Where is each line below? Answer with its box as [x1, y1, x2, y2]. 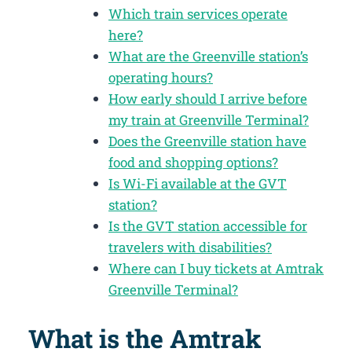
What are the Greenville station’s [108, 46, 308, 65]
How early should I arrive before [108, 89, 307, 108]
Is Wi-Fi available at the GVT [108, 174, 287, 192]
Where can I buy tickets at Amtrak [108, 258, 324, 277]
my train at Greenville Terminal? [108, 110, 309, 129]
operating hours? [108, 68, 213, 86]
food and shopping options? [108, 152, 278, 171]
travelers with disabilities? [108, 237, 272, 256]
